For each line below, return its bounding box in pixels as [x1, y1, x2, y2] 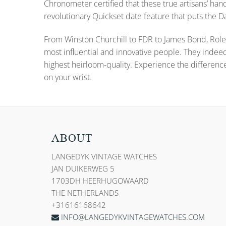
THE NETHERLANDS [51, 188, 119, 198]
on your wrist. [44, 71, 92, 83]
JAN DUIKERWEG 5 [51, 163, 115, 174]
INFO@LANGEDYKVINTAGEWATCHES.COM [61, 212, 205, 222]
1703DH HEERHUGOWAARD [51, 176, 149, 186]
